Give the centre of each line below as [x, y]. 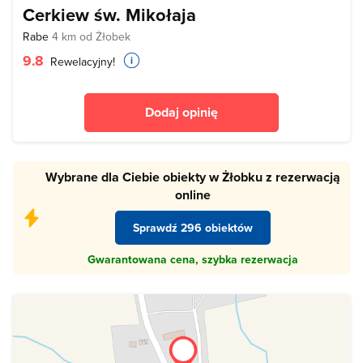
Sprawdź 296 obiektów [193, 227]
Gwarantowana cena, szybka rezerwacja [193, 260]
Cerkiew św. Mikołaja [109, 15]
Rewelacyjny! [81, 62]
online [193, 195]
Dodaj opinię [181, 112]
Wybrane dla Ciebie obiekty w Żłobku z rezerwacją [193, 177]
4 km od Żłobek [91, 36]
